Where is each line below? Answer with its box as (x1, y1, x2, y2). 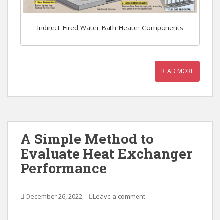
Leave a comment (93, 192, 145, 201)
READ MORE (161, 66, 193, 75)
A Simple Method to (20, 129, 154, 148)
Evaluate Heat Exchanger (20, 144, 192, 163)
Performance (20, 159, 107, 177)
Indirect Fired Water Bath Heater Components (37, 23, 183, 33)
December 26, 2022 (26, 192, 82, 201)
